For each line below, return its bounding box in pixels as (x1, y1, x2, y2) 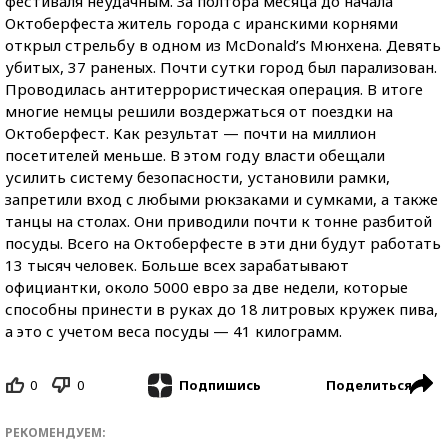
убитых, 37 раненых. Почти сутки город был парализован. (5, 56, 437, 77)
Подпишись (178, 376, 261, 395)
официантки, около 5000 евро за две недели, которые (5, 276, 408, 297)
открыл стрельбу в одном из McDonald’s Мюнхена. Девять (5, 34, 441, 55)
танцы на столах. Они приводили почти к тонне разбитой (5, 210, 432, 231)
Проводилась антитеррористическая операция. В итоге (5, 78, 423, 99)
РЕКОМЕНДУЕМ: (5, 424, 106, 442)
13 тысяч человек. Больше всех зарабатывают (5, 254, 349, 275)
